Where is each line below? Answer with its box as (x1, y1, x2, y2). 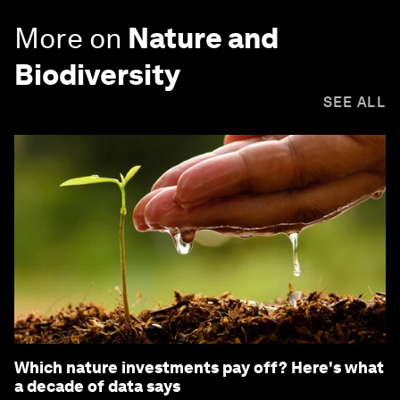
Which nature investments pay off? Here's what (14, 357, 384, 377)
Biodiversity (14, 56, 180, 92)
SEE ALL (322, 93, 386, 111)
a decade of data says (14, 376, 180, 396)
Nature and (128, 20, 279, 55)
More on (14, 20, 122, 55)
